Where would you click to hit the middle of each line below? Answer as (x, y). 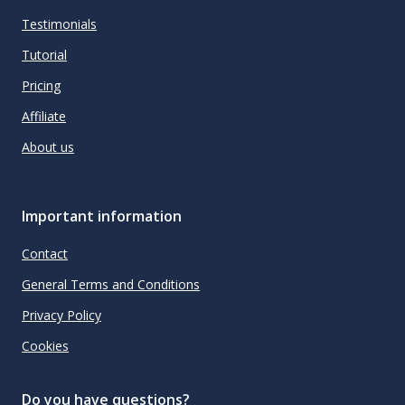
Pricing (41, 85)
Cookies (45, 346)
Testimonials (59, 24)
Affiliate (44, 116)
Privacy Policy (61, 316)
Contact (45, 254)
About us (48, 146)
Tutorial (44, 54)
